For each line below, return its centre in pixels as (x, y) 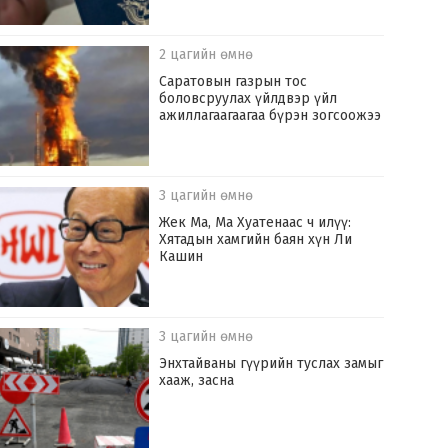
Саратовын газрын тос (233, 82)
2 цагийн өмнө (206, 55)
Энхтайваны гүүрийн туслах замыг (271, 364)
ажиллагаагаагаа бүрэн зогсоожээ (270, 116)
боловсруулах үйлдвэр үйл (248, 99)
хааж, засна (197, 381)
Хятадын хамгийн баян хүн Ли (256, 240)
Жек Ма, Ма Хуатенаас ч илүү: (255, 223)
